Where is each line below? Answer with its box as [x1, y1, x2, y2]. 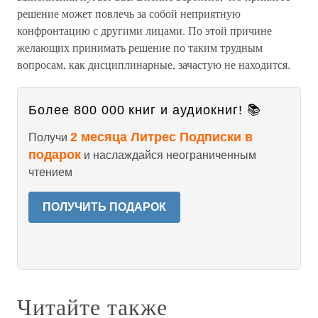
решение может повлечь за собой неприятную [17, 6, 241, 21]
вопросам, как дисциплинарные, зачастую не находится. [17, 57, 290, 72]
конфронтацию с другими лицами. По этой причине [17, 23, 272, 38]
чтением [28, 166, 72, 178]
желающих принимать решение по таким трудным [17, 40, 263, 55]
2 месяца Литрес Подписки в [70, 130, 253, 144]
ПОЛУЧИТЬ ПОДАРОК [43, 201, 166, 213]
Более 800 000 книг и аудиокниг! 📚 [28, 103, 261, 117]
